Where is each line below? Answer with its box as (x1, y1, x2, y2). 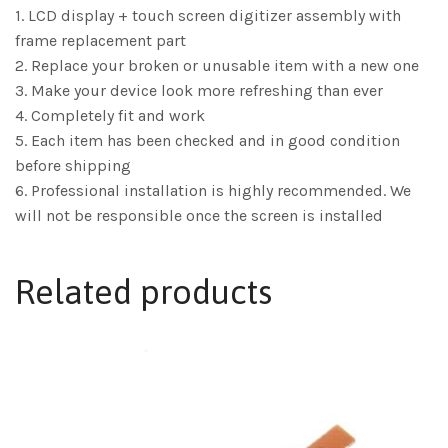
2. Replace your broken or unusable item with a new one (15, 56, 419, 76)
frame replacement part (15, 31, 186, 51)
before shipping (15, 156, 131, 176)
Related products (15, 272, 272, 312)
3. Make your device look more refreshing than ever (15, 81, 383, 101)
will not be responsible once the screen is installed (15, 206, 383, 226)
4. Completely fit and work (15, 106, 205, 126)
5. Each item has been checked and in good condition (15, 131, 400, 151)
